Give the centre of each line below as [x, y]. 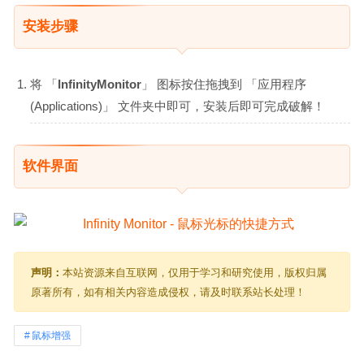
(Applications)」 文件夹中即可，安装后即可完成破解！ [178, 106]
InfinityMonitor [100, 84]
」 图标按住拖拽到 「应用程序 [224, 84]
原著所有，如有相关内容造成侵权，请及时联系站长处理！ [168, 292]
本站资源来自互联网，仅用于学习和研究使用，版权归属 [195, 272]
